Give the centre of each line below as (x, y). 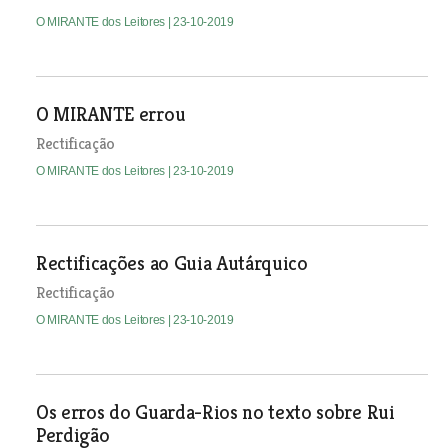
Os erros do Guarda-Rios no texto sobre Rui (215, 412)
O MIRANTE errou (110, 114)
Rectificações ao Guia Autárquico (171, 263)
